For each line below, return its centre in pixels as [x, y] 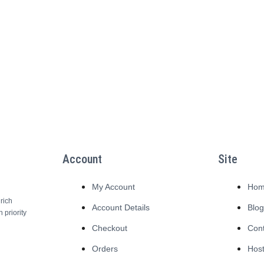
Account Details [121, 207]
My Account [113, 187]
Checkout [109, 228]
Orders [105, 249]
